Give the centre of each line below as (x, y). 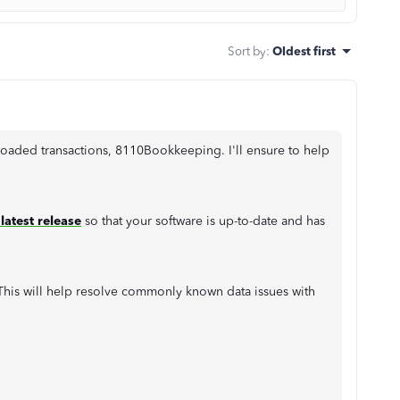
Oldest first (304, 50)
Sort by (247, 50)
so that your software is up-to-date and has (203, 221)
